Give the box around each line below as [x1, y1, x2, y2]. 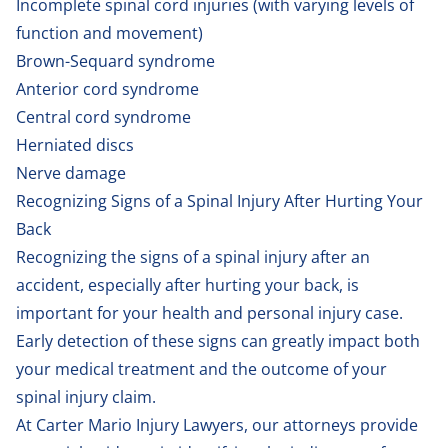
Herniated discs [16, 133, 134, 156]
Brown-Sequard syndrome [16, 49, 215, 72]
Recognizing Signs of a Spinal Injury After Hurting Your [16, 189, 423, 212]
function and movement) [16, 21, 203, 44]
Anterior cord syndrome [16, 77, 199, 100]
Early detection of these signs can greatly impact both [16, 329, 420, 352]
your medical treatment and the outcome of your [16, 357, 387, 380]
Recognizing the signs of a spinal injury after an [16, 245, 370, 268]
